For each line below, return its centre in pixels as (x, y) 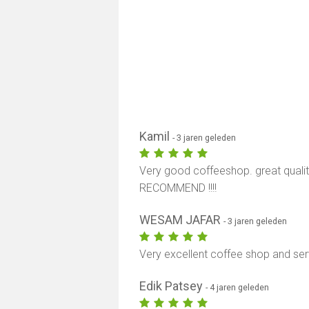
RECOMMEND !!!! (178, 188)
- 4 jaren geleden (238, 287)
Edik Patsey (173, 286)
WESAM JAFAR (182, 220)
